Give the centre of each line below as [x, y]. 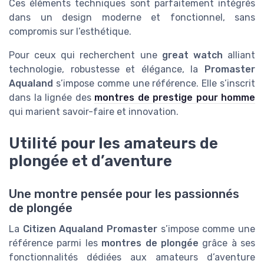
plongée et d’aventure [90, 161]
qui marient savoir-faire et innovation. [94, 111]
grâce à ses [227, 243]
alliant [239, 55]
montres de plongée [150, 243]
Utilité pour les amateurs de [113, 143]
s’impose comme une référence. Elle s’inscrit [154, 83]
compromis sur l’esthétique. [70, 31]
